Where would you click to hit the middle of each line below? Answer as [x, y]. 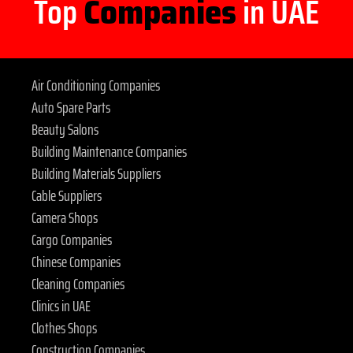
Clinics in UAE [61, 306]
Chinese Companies [76, 262]
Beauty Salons [65, 130]
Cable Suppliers [67, 196]
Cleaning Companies [78, 284]
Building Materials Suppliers [96, 174]
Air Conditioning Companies [96, 85]
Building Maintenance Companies [109, 152]
